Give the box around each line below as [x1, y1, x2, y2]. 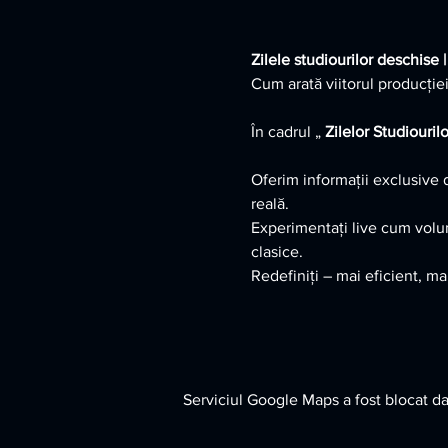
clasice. [250, 242, 303, 260]
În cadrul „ [250, 122, 325, 140]
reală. [250, 194, 289, 212]
